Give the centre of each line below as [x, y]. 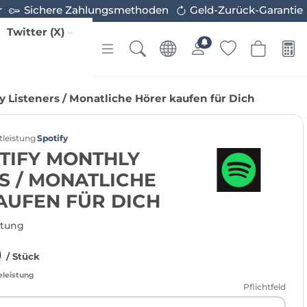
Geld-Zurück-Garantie [247, 10]
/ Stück [23, 256]
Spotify [52, 138]
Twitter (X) [36, 32]
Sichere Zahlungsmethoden [96, 10]
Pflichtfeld [265, 287]
